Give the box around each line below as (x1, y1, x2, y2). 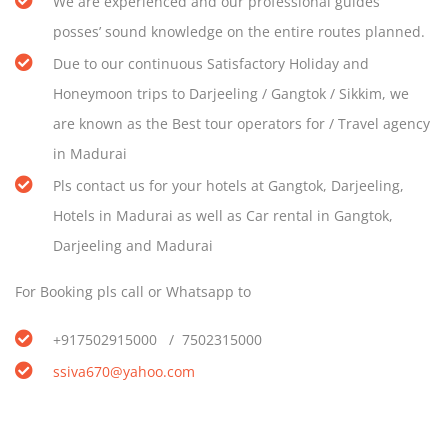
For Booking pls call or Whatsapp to (15, 282, 255, 302)
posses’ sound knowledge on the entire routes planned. (53, 22, 433, 42)
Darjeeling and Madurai (53, 236, 213, 256)
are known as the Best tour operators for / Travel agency (53, 114, 430, 134)
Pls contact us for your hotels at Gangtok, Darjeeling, (53, 176, 404, 196)
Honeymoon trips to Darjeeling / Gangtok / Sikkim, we (53, 84, 409, 104)
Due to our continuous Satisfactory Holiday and (53, 54, 369, 74)
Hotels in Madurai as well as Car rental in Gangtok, (53, 206, 393, 226)
